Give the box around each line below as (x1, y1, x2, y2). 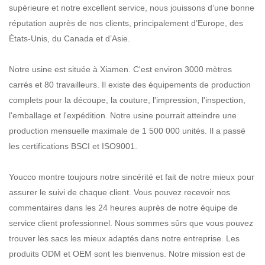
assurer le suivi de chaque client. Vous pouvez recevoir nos (9, 187, 230, 197)
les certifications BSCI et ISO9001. (9, 141, 137, 151)
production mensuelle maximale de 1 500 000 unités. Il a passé (9, 125, 245, 135)
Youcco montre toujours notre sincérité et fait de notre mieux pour (9, 172, 254, 182)
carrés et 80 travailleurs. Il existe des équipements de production (9, 79, 251, 89)
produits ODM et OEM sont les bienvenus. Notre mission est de (9, 248, 245, 258)
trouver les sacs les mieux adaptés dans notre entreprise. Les (9, 233, 240, 243)
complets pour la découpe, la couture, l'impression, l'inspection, (9, 95, 245, 105)
